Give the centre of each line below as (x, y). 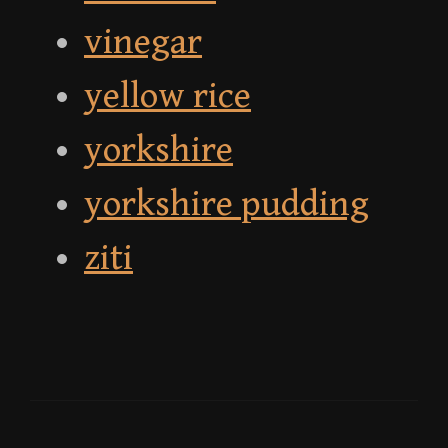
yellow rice (167, 97)
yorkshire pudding (226, 205)
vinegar (143, 43)
